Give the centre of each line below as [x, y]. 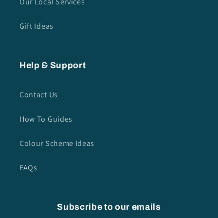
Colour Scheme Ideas [57, 143]
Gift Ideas [36, 26]
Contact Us [39, 94]
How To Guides [46, 119]
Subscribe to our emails [109, 207]
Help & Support [53, 66]
